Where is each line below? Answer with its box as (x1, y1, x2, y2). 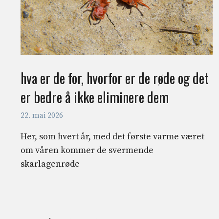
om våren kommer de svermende (21, 145, 153, 156)
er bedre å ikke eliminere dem (21, 87, 169, 108)
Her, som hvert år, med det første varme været (21, 131, 204, 143)
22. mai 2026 (21, 111, 63, 121)
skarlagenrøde (21, 158, 80, 170)
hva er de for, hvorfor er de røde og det (21, 68, 209, 88)
